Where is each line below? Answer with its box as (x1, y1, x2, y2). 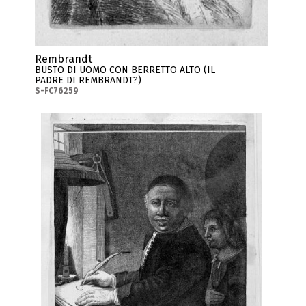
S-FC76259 (35, 86, 79, 96)
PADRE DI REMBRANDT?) (35, 74, 142, 87)
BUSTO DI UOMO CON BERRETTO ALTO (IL (35, 64, 216, 76)
